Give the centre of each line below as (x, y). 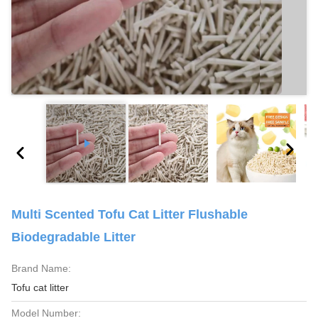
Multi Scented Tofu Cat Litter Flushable (130, 214)
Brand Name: (41, 268)
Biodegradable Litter (73, 237)
